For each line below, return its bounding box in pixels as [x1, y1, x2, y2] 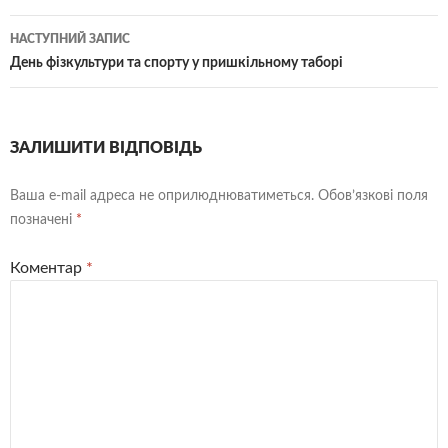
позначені [10, 213, 76, 228]
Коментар [10, 260, 86, 277]
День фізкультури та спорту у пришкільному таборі [10, 56, 343, 71]
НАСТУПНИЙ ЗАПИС [10, 33, 130, 46]
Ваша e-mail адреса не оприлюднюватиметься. [10, 189, 314, 204]
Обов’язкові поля [318, 189, 428, 204]
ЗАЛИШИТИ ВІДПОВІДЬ [10, 140, 202, 157]
